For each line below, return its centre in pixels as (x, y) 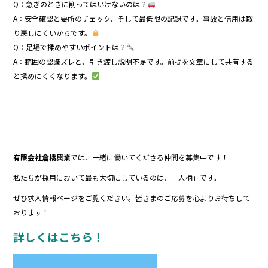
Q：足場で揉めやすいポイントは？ (70, 47)
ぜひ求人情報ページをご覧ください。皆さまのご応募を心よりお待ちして (132, 197)
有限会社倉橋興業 (42, 157)
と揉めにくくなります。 (53, 75)
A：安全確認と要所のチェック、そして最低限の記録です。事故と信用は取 (133, 18)
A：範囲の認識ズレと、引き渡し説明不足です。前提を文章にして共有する (134, 61)
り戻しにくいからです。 (53, 32)
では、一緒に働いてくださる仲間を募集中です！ (150, 157)
